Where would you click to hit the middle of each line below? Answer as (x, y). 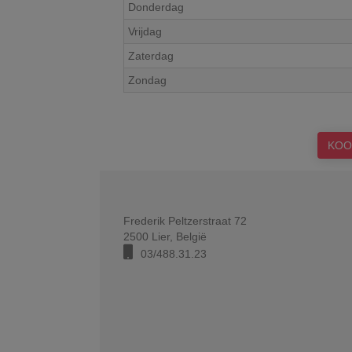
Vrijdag (145, 31)
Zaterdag (151, 56)
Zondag (147, 80)
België (191, 236)
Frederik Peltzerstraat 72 (185, 221)
